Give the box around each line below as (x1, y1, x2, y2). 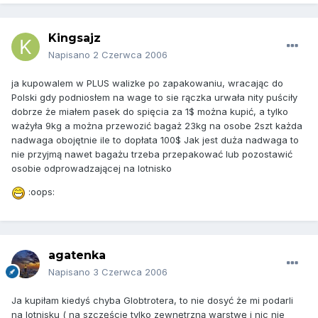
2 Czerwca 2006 (93, 49, 168, 61)
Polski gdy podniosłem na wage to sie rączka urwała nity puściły (11, 92, 297, 104)
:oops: (26, 186, 55, 198)
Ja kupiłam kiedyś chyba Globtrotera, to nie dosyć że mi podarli (11, 295, 293, 307)
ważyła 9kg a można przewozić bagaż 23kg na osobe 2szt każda (11, 120, 302, 132)
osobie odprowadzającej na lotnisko (11, 163, 172, 175)
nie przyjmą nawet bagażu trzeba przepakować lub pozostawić (11, 148, 292, 160)
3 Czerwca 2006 (93, 266, 168, 278)
